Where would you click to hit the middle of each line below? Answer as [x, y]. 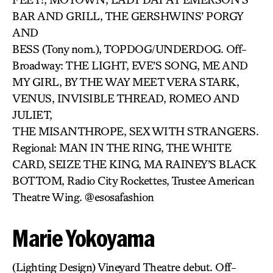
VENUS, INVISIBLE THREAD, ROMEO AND [126, 98]
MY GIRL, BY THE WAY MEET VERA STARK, [126, 82]
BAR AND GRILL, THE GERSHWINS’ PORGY [128, 16]
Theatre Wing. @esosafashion [83, 197]
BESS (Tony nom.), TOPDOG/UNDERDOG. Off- [129, 49]
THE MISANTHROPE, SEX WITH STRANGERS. [135, 131]
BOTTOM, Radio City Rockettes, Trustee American [133, 180]
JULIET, [32, 115]
